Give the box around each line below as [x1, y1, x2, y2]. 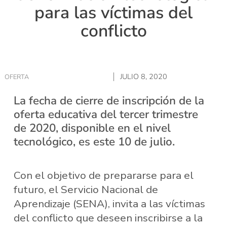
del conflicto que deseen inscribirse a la [13, 211, 203, 225]
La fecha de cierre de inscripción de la [13, 92, 204, 108]
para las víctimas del [34, 1, 193, 25]
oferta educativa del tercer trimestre [13, 106, 198, 122]
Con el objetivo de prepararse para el [13, 168, 194, 183]
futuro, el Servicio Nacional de [13, 182, 158, 197]
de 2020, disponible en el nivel [13, 120, 171, 136]
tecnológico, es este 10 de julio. [13, 133, 175, 149]
